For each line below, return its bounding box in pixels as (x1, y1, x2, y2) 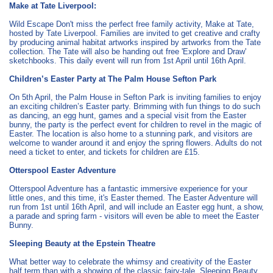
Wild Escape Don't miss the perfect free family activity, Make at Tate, (9, 19, 254, 29)
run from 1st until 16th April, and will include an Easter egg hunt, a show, (9, 202, 264, 211)
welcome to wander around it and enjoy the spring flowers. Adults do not (9, 138, 262, 147)
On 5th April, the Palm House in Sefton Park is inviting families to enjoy (9, 92, 261, 102)
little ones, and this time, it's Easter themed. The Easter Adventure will (9, 193, 258, 202)
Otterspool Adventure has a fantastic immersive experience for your (9, 183, 247, 193)
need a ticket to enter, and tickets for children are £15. (9, 147, 200, 157)
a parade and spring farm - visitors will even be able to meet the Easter (9, 211, 259, 221)
